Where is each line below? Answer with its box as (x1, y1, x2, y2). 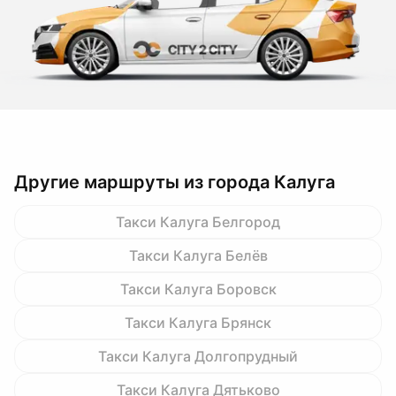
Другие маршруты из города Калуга (14, 171, 335, 193)
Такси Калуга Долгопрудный (98, 347, 298, 365)
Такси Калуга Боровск (119, 280, 277, 298)
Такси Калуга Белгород (116, 213, 280, 231)
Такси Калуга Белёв (128, 247, 268, 264)
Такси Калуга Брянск (125, 314, 271, 331)
